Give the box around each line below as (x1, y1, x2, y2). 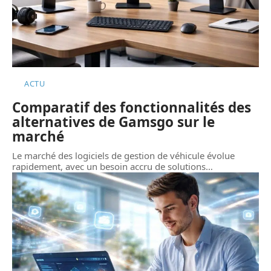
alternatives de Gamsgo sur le (12, 112, 215, 131)
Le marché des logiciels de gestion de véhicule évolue (12, 149, 235, 162)
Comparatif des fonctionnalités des (12, 97, 251, 117)
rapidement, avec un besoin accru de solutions (12, 160, 206, 172)
